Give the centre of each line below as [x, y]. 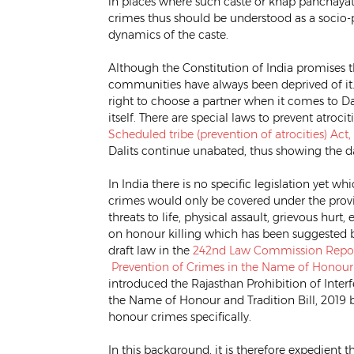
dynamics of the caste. [168, 34]
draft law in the [151, 250]
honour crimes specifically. [180, 316]
